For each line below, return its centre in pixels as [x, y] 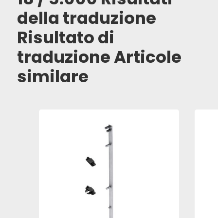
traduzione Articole [99, 57]
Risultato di [66, 37]
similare [53, 76]
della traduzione [87, 18]
